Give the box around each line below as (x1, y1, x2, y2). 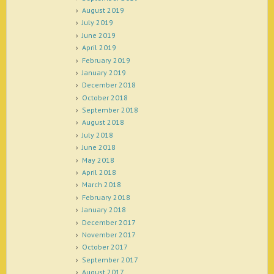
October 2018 (81, 92, 128, 102)
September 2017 (81, 254, 138, 264)
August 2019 (81, 5, 124, 15)
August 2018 (81, 117, 124, 127)
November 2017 (81, 229, 136, 239)
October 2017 (81, 242, 128, 252)
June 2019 (81, 30, 116, 40)
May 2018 (81, 155, 114, 165)
